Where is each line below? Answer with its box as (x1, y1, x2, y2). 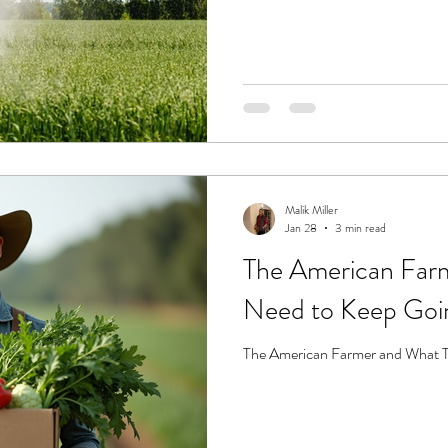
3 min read (335, 219, 386, 237)
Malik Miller (285, 200, 338, 219)
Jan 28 (285, 219, 317, 237)
